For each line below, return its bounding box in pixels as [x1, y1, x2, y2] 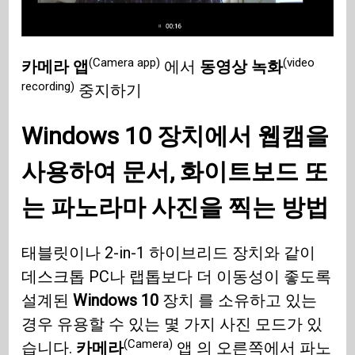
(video [283, 55, 315, 70]
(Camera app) [89, 55, 161, 70]
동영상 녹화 [200, 57, 284, 77]
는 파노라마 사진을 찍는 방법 [21, 193, 330, 222]
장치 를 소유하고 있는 [158, 291, 318, 311]
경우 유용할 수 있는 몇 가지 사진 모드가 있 [21, 315, 323, 334]
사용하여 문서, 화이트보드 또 [21, 158, 329, 186]
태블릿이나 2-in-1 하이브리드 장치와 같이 [21, 243, 316, 263]
